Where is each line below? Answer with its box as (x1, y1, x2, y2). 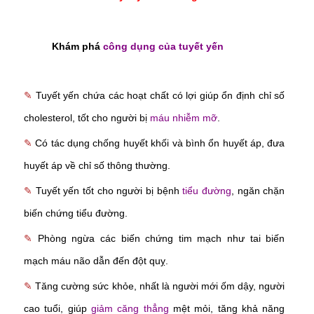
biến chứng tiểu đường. (24, 207, 128, 219)
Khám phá (52, 41, 103, 53)
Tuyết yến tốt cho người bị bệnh (35, 185, 183, 197)
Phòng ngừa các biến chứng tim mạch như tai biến (37, 233, 285, 245)
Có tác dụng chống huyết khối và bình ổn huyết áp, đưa (35, 137, 285, 149)
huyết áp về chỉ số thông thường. (24, 160, 170, 172)
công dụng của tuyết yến (103, 41, 224, 53)
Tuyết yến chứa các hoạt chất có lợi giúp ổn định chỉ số (35, 90, 285, 102)
